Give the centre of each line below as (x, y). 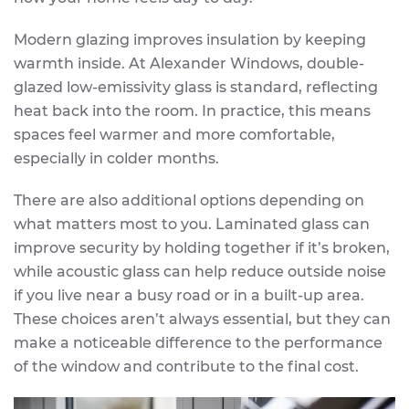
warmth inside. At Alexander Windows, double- (189, 63)
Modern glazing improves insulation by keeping (190, 39)
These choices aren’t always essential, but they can (202, 319)
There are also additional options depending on (189, 200)
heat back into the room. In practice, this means (192, 110)
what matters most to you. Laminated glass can (192, 224)
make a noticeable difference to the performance (198, 342)
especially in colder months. (116, 158)
